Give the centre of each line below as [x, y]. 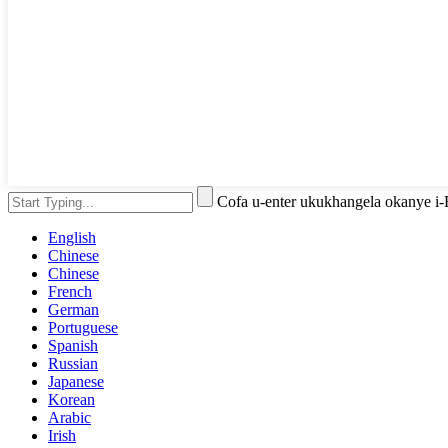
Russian [73, 364]
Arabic [69, 418]
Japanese [76, 382]
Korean [71, 400]
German [73, 310]
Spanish [73, 346]
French [70, 292]
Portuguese [83, 328]
